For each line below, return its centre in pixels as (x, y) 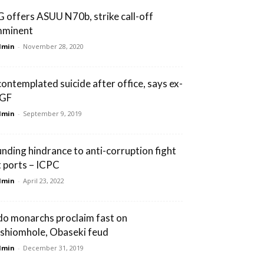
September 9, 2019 (52, 113)
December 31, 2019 (53, 247)
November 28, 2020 (53, 46)
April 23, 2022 (44, 180)
